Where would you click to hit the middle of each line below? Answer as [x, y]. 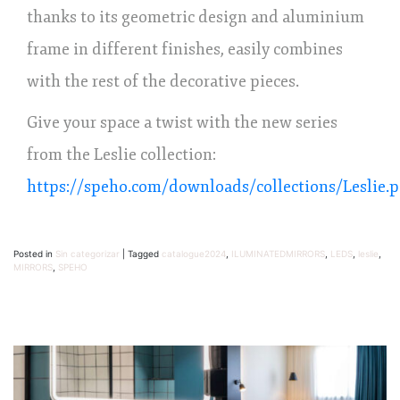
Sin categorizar [87, 253]
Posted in [34, 253]
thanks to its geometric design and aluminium [196, 17]
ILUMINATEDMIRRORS [278, 253]
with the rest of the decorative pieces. [163, 81]
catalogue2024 [194, 253]
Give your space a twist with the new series [182, 122]
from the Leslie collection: [121, 154]
